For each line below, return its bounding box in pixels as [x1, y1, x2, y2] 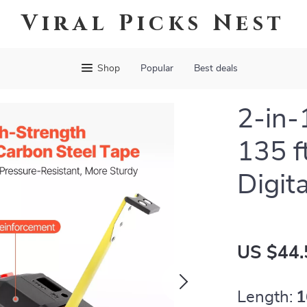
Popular [140, 64, 173, 73]
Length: [237, 289, 293, 306]
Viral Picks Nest [21, 9, 286, 38]
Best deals [193, 64, 238, 73]
